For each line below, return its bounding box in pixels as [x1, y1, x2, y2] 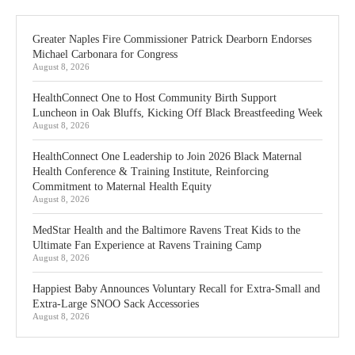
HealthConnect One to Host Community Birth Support [32, 92, 277, 105]
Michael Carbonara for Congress [32, 48, 177, 61]
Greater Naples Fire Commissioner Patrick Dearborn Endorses [32, 33, 311, 46]
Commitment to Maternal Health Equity [32, 181, 212, 193]
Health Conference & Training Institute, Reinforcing [32, 166, 269, 178]
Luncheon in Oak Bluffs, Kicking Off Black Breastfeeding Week [32, 107, 323, 120]
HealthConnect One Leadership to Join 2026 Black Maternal [32, 151, 302, 163]
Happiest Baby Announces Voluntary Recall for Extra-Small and [32, 283, 320, 296]
